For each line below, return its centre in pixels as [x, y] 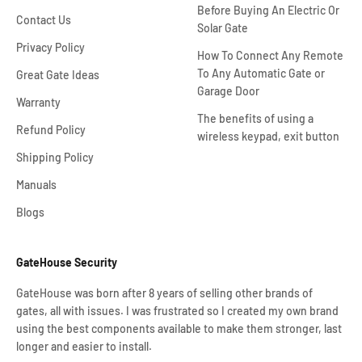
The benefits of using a [255, 119]
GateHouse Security [67, 263]
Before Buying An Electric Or [268, 11]
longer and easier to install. [84, 347]
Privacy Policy [51, 48]
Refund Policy [51, 130]
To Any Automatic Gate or [261, 74]
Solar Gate [223, 28]
